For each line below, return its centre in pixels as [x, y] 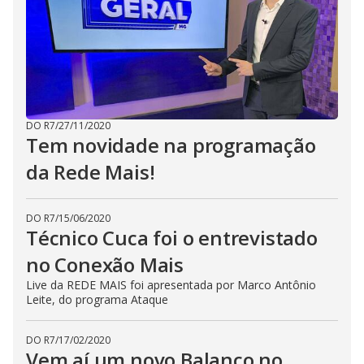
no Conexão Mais [107, 265]
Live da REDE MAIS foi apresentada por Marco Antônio [171, 285]
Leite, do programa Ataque [97, 300]
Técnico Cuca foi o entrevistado [172, 238]
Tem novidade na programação [171, 145]
